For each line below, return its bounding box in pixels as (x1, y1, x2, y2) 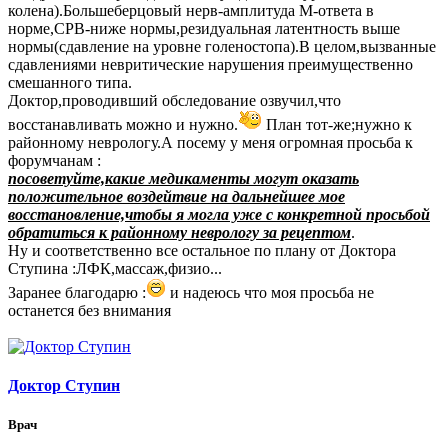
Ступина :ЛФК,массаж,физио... (8, 259, 222, 277)
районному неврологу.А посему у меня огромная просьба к (8, 133, 413, 151)
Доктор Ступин (8, 377, 120, 395)
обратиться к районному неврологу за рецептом (8, 223, 351, 241)
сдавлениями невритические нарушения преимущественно (8, 55, 413, 73)
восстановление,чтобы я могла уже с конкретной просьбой (8, 205, 430, 223)
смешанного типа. (8, 73, 132, 91)
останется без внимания (8, 301, 171, 319)
